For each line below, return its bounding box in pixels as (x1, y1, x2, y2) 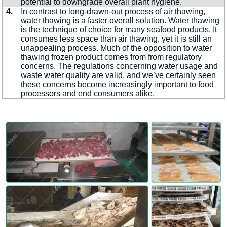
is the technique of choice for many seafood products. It (21, 25, 217, 34)
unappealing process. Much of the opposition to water (21, 44, 212, 53)
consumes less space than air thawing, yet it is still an (21, 34, 212, 44)
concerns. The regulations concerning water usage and (21, 62, 218, 71)
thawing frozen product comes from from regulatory (21, 53, 202, 62)
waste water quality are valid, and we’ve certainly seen (21, 71, 216, 80)
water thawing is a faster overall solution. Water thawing (21, 16, 220, 25)
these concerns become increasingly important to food (21, 80, 214, 89)
